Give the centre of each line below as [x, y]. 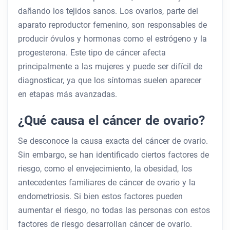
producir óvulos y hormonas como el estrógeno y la [112, 39]
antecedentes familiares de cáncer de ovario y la [107, 183]
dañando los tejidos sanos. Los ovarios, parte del [108, 11]
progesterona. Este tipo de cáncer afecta [92, 53]
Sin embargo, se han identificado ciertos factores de [113, 155]
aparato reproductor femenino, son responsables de [112, 25]
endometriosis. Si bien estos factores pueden [100, 197]
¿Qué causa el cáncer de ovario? [111, 120]
